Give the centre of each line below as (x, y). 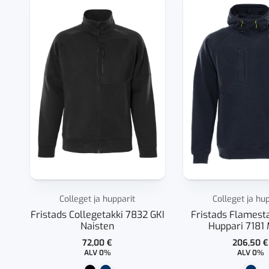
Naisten (98, 226)
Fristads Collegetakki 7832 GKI (97, 214)
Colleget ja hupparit (98, 199)
